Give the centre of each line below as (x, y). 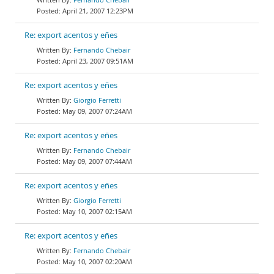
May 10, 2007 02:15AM (97, 211)
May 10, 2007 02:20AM (97, 261)
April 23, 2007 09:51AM (98, 61)
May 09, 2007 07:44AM (97, 161)
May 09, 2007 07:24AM (97, 111)
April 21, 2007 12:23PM (98, 11)
